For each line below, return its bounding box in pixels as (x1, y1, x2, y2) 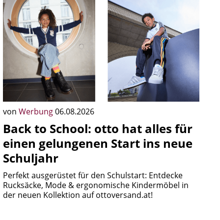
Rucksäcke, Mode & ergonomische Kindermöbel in (3, 180, 189, 191)
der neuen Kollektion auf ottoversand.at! (3, 190, 153, 200)
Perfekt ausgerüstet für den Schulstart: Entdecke (3, 170, 183, 181)
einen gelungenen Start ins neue (3, 135, 192, 151)
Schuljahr (3, 150, 58, 166)
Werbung (19, 106, 55, 117)
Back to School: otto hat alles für (3, 120, 192, 137)
